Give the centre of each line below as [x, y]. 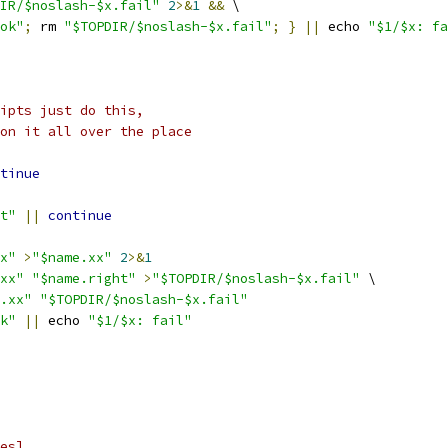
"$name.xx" [72, 257]
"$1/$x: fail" [140, 320]
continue [80, 215]
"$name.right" [84, 278]
